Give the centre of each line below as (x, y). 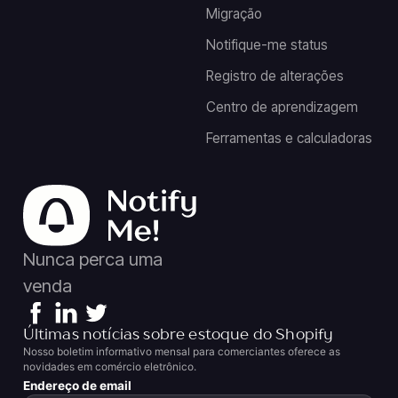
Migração (234, 14)
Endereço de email (77, 386)
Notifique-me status (267, 45)
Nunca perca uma (92, 259)
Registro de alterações (275, 76)
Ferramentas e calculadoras (289, 139)
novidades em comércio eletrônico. (109, 366)
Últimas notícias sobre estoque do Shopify (178, 335)
